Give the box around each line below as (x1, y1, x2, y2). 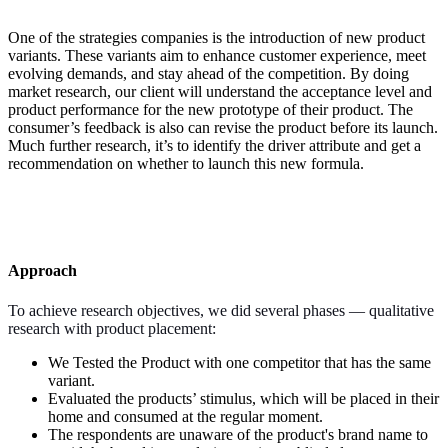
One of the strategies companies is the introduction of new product (8, 28, 425, 46)
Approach (8, 262, 77, 280)
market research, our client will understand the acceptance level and (8, 82, 432, 100)
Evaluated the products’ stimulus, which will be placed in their (48, 389, 439, 407)
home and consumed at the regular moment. (48, 407, 323, 425)
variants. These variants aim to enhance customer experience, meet (8, 46, 426, 64)
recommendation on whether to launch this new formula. (8, 154, 368, 172)
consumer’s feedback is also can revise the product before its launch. (8, 118, 438, 136)
